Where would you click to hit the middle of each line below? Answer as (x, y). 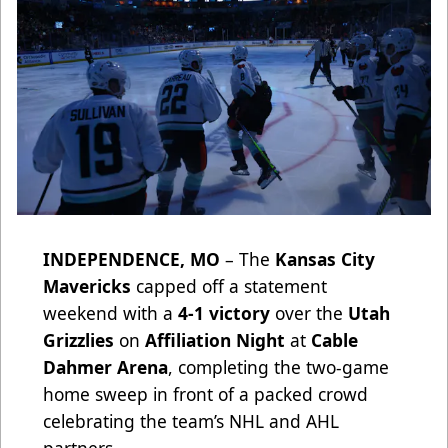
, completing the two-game (278, 367)
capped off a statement (229, 286)
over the (309, 313)
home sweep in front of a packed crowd (205, 394)
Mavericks (87, 286)
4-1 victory (224, 313)
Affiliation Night (215, 340)
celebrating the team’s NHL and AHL (191, 421)
